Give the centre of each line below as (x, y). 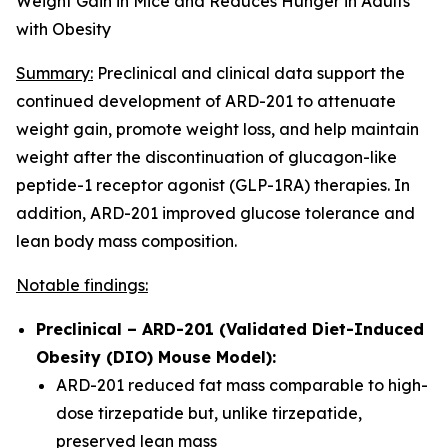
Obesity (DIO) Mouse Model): (156, 357)
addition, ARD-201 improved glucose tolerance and (215, 213)
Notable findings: (82, 285)
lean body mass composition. (126, 241)
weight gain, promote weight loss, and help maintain (217, 129)
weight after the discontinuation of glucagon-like (206, 157)
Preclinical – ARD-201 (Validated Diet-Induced (230, 329)
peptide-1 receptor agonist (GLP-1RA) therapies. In (213, 185)
